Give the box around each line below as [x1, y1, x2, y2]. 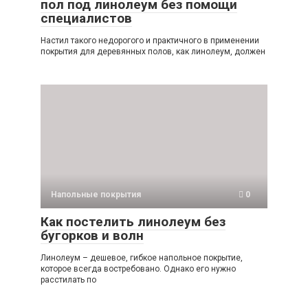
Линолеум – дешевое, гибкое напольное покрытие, [41, 253, 243, 263]
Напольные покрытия [51, 190, 141, 200]
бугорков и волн [41, 228, 144, 244]
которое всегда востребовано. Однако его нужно [41, 264, 236, 274]
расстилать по [41, 275, 96, 285]
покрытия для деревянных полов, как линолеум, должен [41, 47, 265, 57]
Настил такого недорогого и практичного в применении [41, 36, 259, 46]
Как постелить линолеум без [41, 214, 225, 230]
